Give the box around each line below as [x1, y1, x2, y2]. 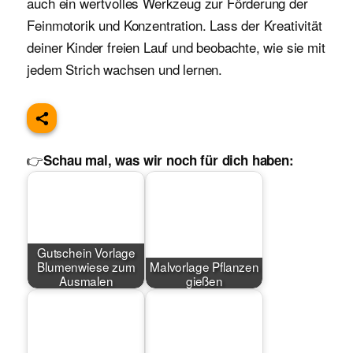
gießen [185, 271, 223, 289]
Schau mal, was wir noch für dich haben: [43, 150, 294, 170]
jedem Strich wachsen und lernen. [27, 58, 223, 79]
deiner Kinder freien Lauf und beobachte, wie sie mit [27, 36, 325, 57]
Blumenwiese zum [37, 257, 136, 275]
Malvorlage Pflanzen [150, 257, 259, 275]
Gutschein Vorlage [36, 243, 136, 261]
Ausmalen [59, 271, 113, 289]
